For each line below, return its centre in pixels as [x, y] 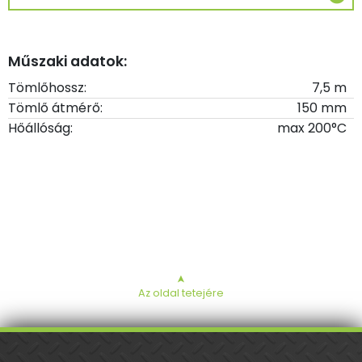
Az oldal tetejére [181, 293]
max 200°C [312, 128]
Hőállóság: [40, 128]
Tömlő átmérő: [55, 107]
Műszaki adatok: [67, 61]
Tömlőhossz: [47, 87]
